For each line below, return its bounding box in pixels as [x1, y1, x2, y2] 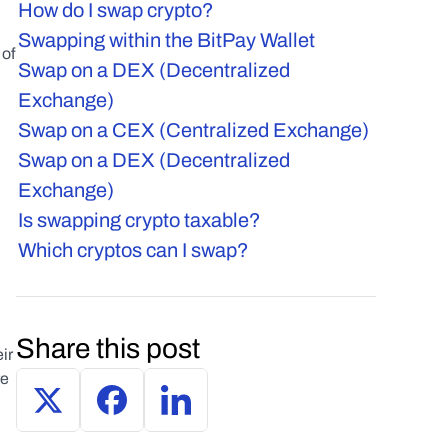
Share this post [16, 333, 200, 364]
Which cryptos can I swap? [18, 239, 249, 261]
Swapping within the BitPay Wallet [18, 29, 315, 51]
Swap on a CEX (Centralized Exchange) [18, 119, 369, 141]
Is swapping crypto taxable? [18, 209, 261, 231]
